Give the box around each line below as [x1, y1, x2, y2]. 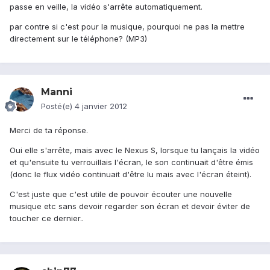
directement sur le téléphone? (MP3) [10, 34, 147, 44]
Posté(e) [41, 101, 75, 111]
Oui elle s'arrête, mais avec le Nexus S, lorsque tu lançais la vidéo [10, 145, 260, 155]
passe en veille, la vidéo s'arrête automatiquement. [10, 2, 202, 12]
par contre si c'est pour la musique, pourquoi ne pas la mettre [10, 22, 245, 32]
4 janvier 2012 [75, 101, 127, 111]
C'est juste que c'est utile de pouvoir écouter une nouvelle [10, 189, 232, 199]
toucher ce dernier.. [10, 213, 84, 224]
